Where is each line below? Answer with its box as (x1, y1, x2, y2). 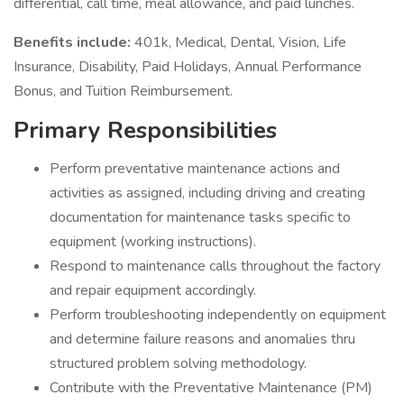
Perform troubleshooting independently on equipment (50, 305, 386, 325)
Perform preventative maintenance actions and (50, 159, 340, 179)
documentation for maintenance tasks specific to (50, 207, 351, 227)
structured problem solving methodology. (50, 353, 307, 373)
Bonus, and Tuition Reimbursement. (14, 81, 233, 101)
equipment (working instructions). (50, 232, 263, 252)
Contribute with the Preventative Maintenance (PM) (50, 378, 372, 398)
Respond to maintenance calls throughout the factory (50, 256, 381, 276)
